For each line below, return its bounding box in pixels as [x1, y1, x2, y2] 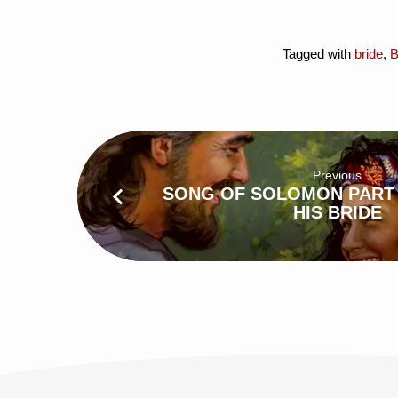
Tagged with [283, 46, 354, 62]
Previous [313, 168, 362, 183]
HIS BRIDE [292, 203, 382, 223]
